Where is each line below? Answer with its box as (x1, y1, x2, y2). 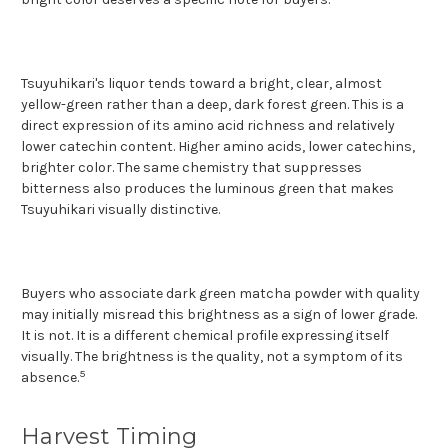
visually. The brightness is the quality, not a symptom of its (21, 347, 403, 365)
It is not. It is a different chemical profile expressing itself (21, 326, 389, 344)
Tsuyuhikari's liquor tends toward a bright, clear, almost (21, 74, 382, 92)
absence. (21, 368, 79, 386)
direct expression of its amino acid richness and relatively (21, 116, 395, 134)
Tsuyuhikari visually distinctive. (21, 200, 220, 218)
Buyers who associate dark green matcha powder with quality (21, 284, 420, 302)
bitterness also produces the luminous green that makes (21, 179, 394, 197)
